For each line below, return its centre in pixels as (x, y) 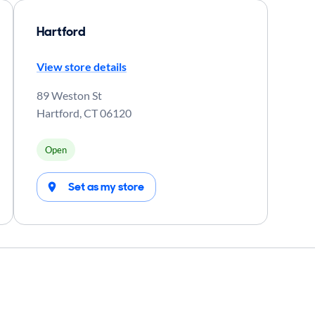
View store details (81, 66)
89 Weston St (69, 95)
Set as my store (106, 187)
